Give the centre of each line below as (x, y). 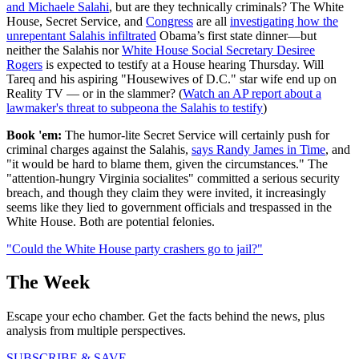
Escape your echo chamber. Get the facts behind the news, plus (165, 317)
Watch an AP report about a (252, 93)
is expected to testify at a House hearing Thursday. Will (183, 64)
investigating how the (284, 21)
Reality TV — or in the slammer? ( (95, 93)
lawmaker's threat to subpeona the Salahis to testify (135, 107)
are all (212, 21)
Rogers (24, 64)
